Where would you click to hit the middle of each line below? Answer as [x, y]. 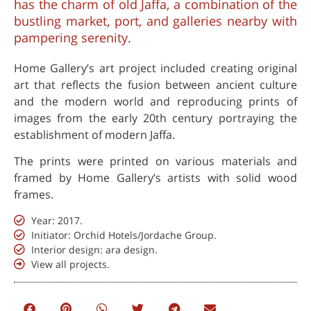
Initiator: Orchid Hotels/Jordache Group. [124, 235]
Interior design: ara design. [94, 249]
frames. [34, 195]
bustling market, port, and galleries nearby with [155, 21]
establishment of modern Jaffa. [94, 135]
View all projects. [70, 264]
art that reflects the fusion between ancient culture [155, 85]
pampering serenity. [73, 37]
